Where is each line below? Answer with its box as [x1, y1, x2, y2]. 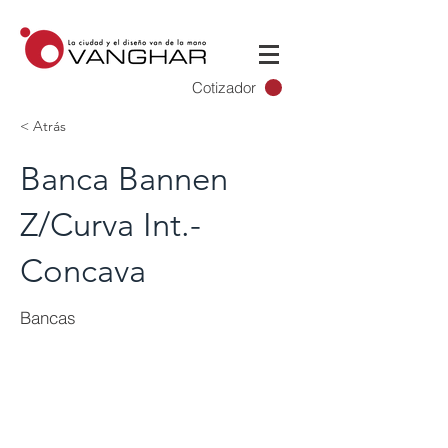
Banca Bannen [20, 160, 228, 198]
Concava [20, 252, 146, 290]
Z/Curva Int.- [20, 206, 201, 244]
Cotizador [192, 78, 257, 98]
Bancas [20, 307, 76, 328]
